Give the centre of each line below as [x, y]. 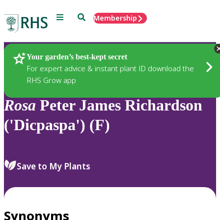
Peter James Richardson [119, 105]
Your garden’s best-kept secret [77, 56]
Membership [115, 18]
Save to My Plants [54, 166]
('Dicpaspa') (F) [57, 125]
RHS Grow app [51, 80]
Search [89, 16]
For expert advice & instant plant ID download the [110, 68]
